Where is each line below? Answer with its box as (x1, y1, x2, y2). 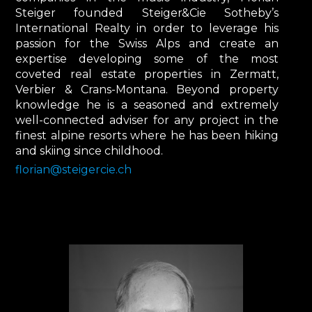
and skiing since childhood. (15, 143, 164, 157)
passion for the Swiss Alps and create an (15, 36, 279, 50)
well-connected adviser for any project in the (15, 113, 279, 127)
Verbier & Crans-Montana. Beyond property (15, 82, 279, 96)
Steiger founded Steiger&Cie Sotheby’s (15, 6, 279, 19)
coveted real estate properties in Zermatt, (15, 67, 279, 81)
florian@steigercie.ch (15, 162, 132, 176)
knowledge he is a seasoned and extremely (15, 97, 279, 111)
